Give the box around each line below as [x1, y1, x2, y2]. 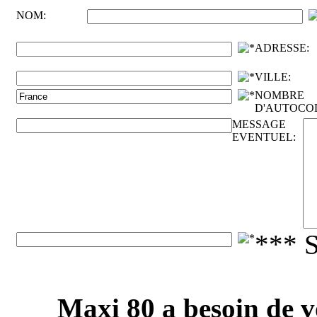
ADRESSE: [255, 41, 309, 54]
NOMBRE [255, 88, 304, 101]
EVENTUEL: [232, 130, 296, 143]
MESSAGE [232, 117, 286, 130]
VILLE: [255, 70, 291, 83]
